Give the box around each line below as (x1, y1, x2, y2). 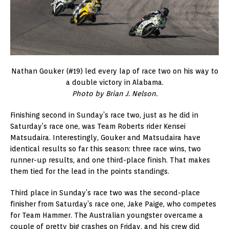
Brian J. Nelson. (105, 89, 157, 98)
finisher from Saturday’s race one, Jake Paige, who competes (10, 199, 216, 208)
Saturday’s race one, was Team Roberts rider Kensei (10, 122, 186, 130)
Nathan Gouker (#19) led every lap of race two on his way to (11, 66, 218, 75)
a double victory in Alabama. (65, 78, 164, 86)
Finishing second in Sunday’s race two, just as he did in (10, 110, 198, 119)
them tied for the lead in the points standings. (10, 167, 169, 175)
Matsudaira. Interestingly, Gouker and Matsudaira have (10, 133, 200, 142)
